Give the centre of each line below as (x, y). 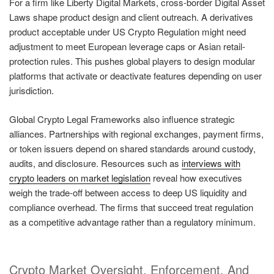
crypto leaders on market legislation (80, 177)
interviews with (211, 163)
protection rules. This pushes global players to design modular (132, 61)
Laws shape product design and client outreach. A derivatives (131, 17)
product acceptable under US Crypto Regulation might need (128, 32)
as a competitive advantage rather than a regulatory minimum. (132, 221)
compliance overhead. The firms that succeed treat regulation (131, 207)
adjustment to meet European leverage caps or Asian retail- (127, 46)
